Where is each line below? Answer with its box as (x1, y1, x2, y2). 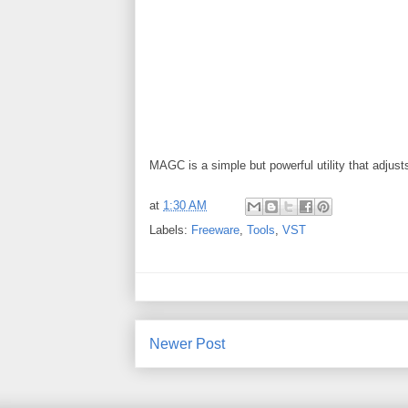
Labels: (149, 222, 191, 237)
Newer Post (149, 335, 225, 352)
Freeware (191, 222, 240, 237)
